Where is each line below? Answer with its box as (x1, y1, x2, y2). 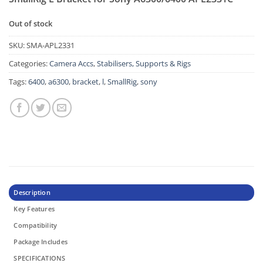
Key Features (14, 204, 55, 213)
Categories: (9, 58, 49, 69)
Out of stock (9, 18, 52, 29)
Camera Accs (49, 58, 93, 69)
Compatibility (14, 220, 58, 230)
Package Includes (14, 237, 68, 246)
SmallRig (107, 76, 137, 87)
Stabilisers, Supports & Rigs (97, 58, 191, 69)
